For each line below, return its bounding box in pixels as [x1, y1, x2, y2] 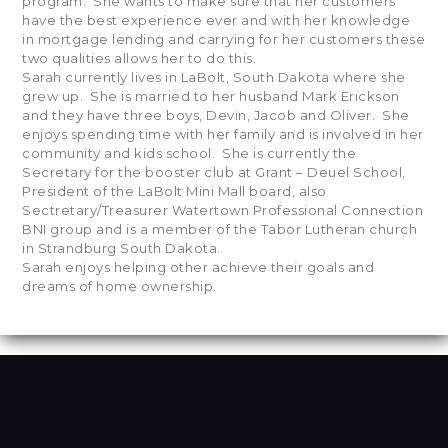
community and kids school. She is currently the [22, 145, 357, 162]
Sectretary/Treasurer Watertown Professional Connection [22, 202, 424, 219]
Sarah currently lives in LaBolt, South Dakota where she [22, 69, 406, 86]
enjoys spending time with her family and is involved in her [22, 126, 424, 143]
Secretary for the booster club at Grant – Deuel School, [22, 164, 406, 181]
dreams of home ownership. [22, 278, 217, 295]
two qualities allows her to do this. [22, 50, 257, 67]
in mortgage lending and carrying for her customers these [22, 31, 426, 48]
